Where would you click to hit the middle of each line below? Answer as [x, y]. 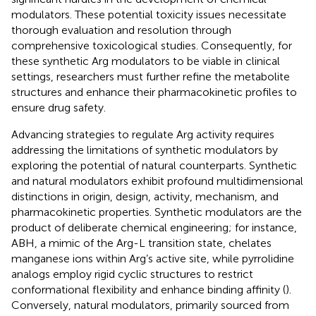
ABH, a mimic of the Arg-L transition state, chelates [141, 243]
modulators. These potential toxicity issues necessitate [149, 14]
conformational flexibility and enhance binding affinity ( [148, 289]
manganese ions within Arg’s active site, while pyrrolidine [153, 258]
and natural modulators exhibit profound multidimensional [157, 181]
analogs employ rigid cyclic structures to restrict [132, 274]
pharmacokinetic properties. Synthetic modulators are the [157, 212]
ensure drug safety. [59, 107]
